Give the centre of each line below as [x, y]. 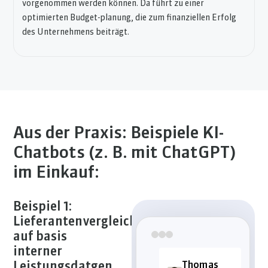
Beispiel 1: [43, 207]
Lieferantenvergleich [75, 222]
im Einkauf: [57, 173]
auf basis [40, 237]
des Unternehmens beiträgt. [76, 32]
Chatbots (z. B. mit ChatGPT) [125, 153]
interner [38, 252]
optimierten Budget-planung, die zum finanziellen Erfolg [130, 18]
